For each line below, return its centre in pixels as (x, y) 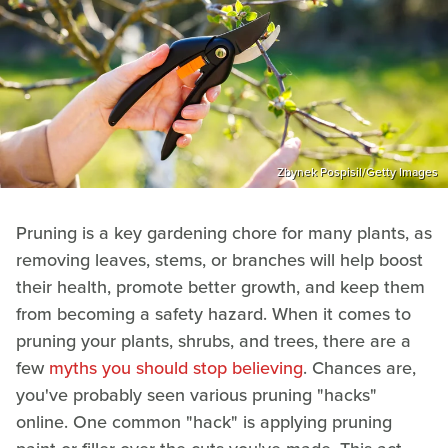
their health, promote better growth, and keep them (220, 286)
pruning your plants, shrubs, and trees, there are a (213, 340)
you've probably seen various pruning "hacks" (196, 394)
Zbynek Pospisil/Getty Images (357, 171)
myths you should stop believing (176, 367)
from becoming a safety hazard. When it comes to (213, 313)
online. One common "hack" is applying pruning (204, 421)
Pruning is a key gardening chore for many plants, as (224, 232)
